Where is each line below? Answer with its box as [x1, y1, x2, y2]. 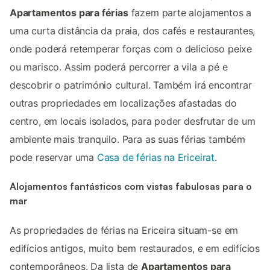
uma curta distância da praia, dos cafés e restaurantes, [10, 25, 256, 37]
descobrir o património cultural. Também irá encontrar [10, 79, 252, 92]
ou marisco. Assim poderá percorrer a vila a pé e [10, 61, 228, 74]
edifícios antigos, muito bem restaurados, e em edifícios [10, 242, 260, 254]
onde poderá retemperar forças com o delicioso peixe [10, 43, 253, 55]
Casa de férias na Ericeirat [96, 151, 215, 164]
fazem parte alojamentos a [128, 7, 252, 19]
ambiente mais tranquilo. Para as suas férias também [10, 133, 246, 146]
